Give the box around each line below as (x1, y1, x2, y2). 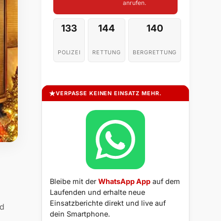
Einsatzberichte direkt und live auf (50, 199, 166, 208)
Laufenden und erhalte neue (50, 188, 145, 197)
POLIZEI (58, 49, 81, 56)
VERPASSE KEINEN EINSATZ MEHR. (56, 90, 162, 97)
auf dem (150, 177, 180, 186)
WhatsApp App (98, 177, 150, 186)
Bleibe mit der (50, 177, 98, 186)
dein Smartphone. (50, 210, 110, 219)
